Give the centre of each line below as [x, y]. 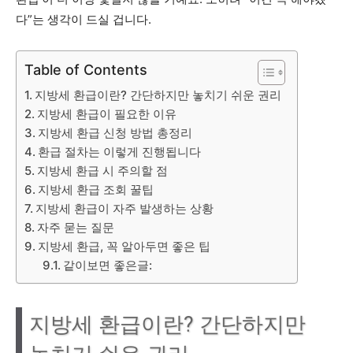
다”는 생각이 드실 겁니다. [84, 19]
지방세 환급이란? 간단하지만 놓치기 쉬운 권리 [158, 95]
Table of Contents [86, 69]
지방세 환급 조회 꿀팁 [96, 190]
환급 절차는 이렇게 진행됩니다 [119, 152]
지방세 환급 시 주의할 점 [102, 171]
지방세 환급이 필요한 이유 [107, 114]
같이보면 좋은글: [107, 265]
